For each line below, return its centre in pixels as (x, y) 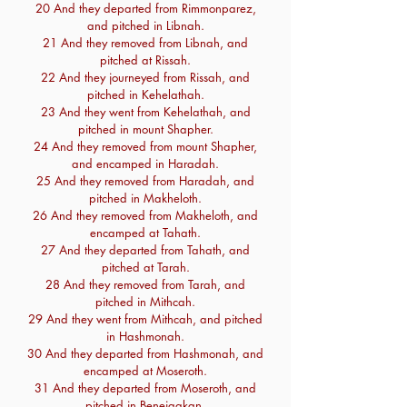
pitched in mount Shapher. (145, 129)
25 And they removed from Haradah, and (145, 181)
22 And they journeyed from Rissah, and (145, 77)
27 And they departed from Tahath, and (145, 250)
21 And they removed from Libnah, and (145, 43)
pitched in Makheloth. (145, 198)
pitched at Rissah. (145, 60)
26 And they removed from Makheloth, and (145, 215)
